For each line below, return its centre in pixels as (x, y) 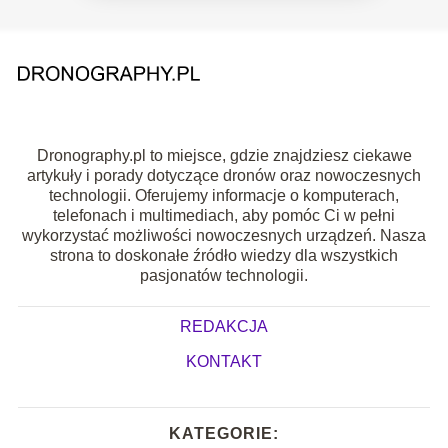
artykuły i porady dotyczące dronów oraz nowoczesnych (224, 175)
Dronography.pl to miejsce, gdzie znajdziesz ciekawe (224, 155)
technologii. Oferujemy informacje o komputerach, (224, 195)
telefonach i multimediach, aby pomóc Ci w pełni (224, 215)
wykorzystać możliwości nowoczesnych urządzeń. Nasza (224, 235)
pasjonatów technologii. (224, 275)
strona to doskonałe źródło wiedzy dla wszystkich (224, 255)
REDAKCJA (224, 326)
